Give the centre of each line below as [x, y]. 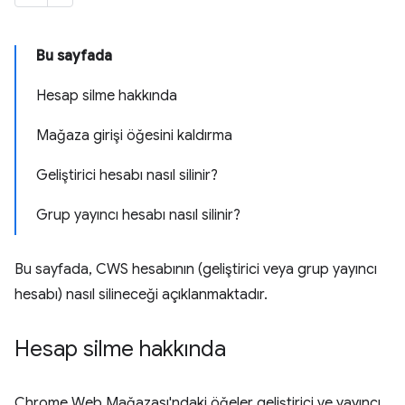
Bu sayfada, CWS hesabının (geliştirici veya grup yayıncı [196, 269]
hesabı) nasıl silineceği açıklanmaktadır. [141, 295]
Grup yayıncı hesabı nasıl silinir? [138, 215]
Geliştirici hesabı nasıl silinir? [127, 175]
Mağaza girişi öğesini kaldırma [134, 136]
